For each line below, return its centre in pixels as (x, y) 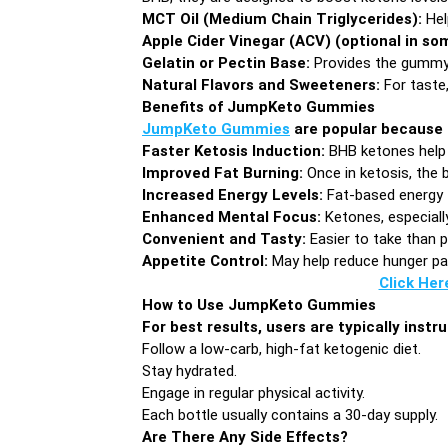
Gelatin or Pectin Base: (226, 62)
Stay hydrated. (189, 370)
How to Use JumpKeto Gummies (259, 304)
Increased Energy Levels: (234, 194)
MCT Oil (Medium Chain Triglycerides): (284, 18)
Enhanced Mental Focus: (233, 216)
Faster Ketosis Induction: (235, 150)
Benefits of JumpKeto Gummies (258, 106)
